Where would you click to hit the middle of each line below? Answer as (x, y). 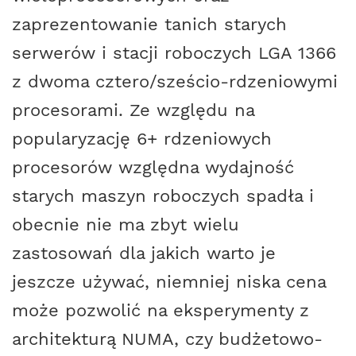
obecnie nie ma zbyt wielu (126, 224)
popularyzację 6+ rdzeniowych (142, 138)
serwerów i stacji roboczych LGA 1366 (174, 52)
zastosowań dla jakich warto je (144, 253)
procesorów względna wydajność (153, 167)
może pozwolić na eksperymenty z (161, 310)
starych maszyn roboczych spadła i (163, 195)
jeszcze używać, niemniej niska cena (169, 281)
